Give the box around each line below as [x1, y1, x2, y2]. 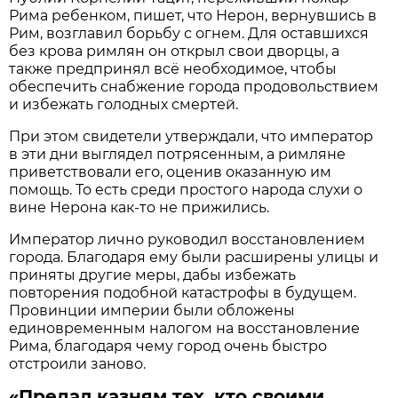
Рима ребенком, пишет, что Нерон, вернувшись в [9, 6, 378, 24]
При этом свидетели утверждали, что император [9, 127, 374, 145]
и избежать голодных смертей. [9, 95, 239, 113]
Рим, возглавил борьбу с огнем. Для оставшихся [9, 24, 370, 42]
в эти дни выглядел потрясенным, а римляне [9, 145, 346, 163]
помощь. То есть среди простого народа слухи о [9, 180, 363, 198]
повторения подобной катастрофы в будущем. [9, 283, 357, 301]
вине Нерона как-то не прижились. [9, 198, 270, 216]
